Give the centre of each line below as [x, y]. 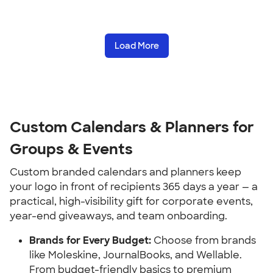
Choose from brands [204, 240]
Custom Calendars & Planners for [132, 127]
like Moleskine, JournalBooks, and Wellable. [136, 255]
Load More [136, 46]
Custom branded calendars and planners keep [126, 172]
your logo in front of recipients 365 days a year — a [134, 187]
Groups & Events [71, 149]
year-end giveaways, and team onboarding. [119, 216]
